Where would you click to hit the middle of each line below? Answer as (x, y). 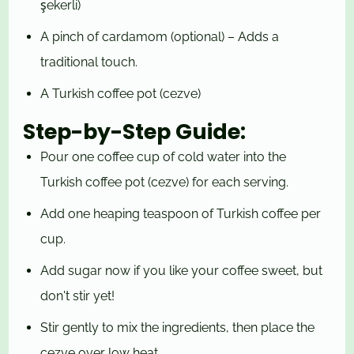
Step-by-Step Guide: (135, 132)
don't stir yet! (78, 296)
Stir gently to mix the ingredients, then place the (178, 328)
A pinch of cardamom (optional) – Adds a (160, 37)
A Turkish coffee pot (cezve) (121, 94)
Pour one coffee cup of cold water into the (164, 157)
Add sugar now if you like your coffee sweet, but (182, 271)
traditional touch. (89, 62)
